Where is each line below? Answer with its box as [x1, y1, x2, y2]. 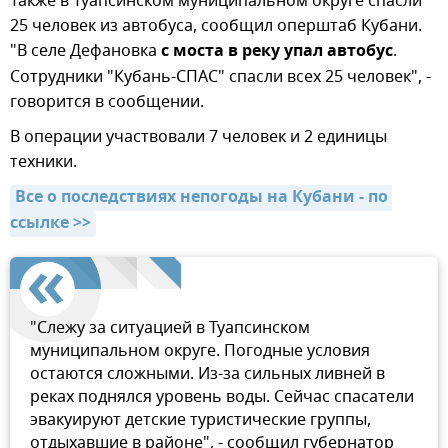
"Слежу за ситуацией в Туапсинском [30, 316, 310, 341]
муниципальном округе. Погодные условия [30, 339, 370, 364]
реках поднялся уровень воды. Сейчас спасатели [30, 385, 414, 410]
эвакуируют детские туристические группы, [30, 408, 371, 433]
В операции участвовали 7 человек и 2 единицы [10, 125, 387, 150]
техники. [10, 150, 77, 175]
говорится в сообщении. [10, 90, 204, 115]
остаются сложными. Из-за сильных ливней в [30, 362, 385, 387]
